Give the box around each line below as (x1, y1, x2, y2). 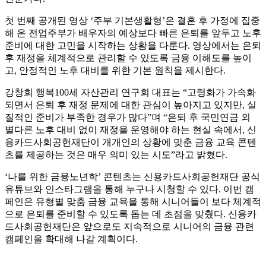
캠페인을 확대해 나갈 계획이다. (5, 234, 138, 245)
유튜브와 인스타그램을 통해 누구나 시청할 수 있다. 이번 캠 (5, 184, 254, 195)
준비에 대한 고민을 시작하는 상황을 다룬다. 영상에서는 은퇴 (5, 40, 261, 51)
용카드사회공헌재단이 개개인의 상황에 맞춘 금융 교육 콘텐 (5, 137, 256, 148)
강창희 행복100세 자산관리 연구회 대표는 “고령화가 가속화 (5, 87, 256, 98)
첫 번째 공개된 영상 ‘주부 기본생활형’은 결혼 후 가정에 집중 (5, 15, 260, 26)
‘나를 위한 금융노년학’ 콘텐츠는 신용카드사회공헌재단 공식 (5, 172, 260, 182)
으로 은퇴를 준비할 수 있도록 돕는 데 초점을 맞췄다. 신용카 (5, 209, 256, 220)
